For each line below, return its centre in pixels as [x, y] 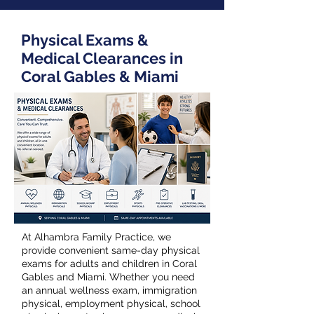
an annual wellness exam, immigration [109, 290]
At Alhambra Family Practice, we [96, 237]
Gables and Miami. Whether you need [108, 277]
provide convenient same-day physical [111, 250]
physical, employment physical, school [111, 303]
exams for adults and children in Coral [109, 264]
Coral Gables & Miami [100, 76]
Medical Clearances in [102, 58]
